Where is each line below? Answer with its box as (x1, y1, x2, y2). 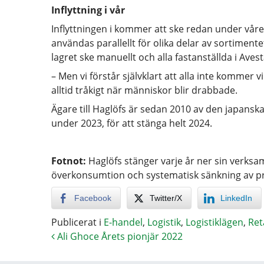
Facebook (74, 193, 111, 203)
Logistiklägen (186, 216, 243, 229)
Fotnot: (51, 154, 86, 167)
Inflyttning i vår (51, 4, 125, 16)
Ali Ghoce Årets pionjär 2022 (55, 230, 183, 243)
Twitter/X (150, 193, 182, 203)
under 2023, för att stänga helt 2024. (51, 117, 212, 130)
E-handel (104, 216, 143, 229)
